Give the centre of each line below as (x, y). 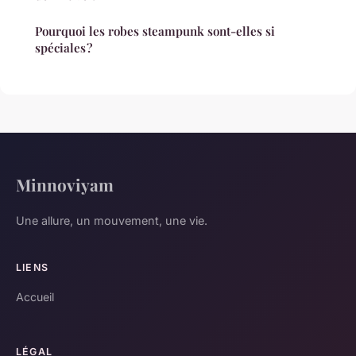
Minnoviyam (65, 184)
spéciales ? (64, 47)
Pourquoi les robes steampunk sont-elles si (155, 31)
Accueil (35, 296)
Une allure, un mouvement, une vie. (112, 220)
